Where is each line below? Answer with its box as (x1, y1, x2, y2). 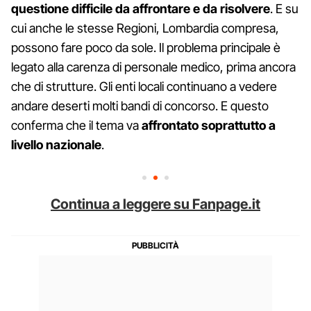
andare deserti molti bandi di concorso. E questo (11, 98, 269, 113)
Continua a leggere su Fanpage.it (51, 195, 260, 212)
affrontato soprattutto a (139, 117, 276, 133)
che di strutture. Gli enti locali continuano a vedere (11, 78, 277, 94)
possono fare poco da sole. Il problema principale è (11, 40, 280, 55)
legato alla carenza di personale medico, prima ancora (11, 59, 296, 74)
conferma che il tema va (11, 117, 139, 133)
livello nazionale (11, 137, 101, 152)
